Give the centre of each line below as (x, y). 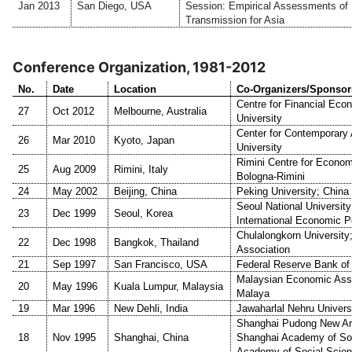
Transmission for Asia (235, 20)
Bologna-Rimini (271, 176)
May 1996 (75, 286)
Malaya (253, 293)
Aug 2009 (75, 169)
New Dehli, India (151, 308)
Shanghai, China (152, 337)
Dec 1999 (75, 213)
